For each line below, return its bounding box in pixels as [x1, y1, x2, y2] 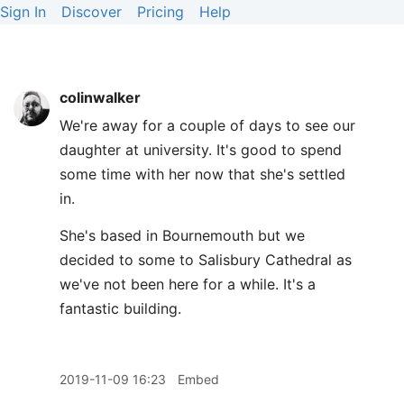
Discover [61, 3, 122, 21]
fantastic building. [60, 299, 181, 317]
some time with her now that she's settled [60, 165, 345, 183]
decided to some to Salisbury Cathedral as [60, 251, 352, 269]
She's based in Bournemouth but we [60, 226, 305, 244]
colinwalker [60, 88, 141, 106]
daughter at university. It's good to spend [60, 141, 342, 159]
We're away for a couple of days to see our [60, 116, 355, 134]
